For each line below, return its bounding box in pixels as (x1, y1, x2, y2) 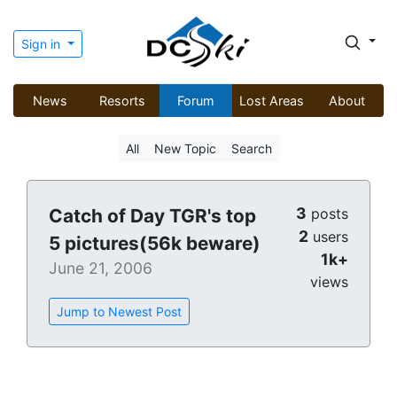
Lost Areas (238, 93, 304, 109)
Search (230, 141, 272, 157)
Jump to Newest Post (57, 304, 182, 320)
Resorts (99, 93, 146, 109)
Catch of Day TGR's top (49, 205, 256, 228)
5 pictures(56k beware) (49, 232, 261, 255)
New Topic (153, 141, 216, 157)
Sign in (21, 35, 64, 51)
